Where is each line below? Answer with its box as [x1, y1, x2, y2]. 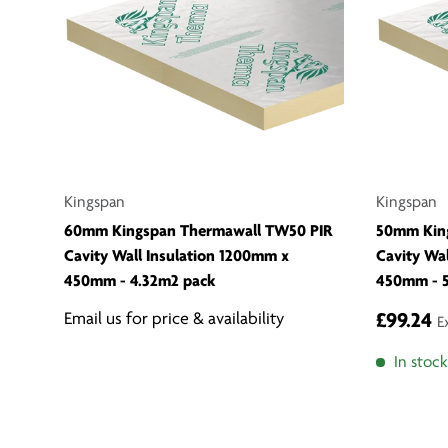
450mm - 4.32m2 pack [64, 273, 216, 291]
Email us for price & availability [64, 310, 284, 330]
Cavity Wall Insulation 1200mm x [64, 248, 289, 266]
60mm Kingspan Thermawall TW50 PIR [64, 223, 333, 241]
